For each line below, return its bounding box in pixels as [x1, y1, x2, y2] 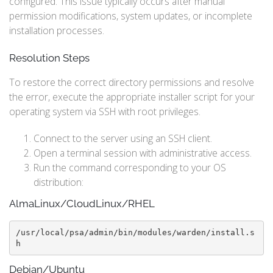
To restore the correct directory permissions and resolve [9, 76, 254, 89]
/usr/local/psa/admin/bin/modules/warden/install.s [15, 227, 255, 237]
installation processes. [9, 24, 104, 37]
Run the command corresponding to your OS [34, 161, 226, 174]
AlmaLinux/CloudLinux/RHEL [9, 197, 155, 210]
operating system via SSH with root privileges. [9, 105, 200, 118]
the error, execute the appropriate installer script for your [9, 90, 255, 104]
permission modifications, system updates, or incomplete [9, 9, 252, 23]
